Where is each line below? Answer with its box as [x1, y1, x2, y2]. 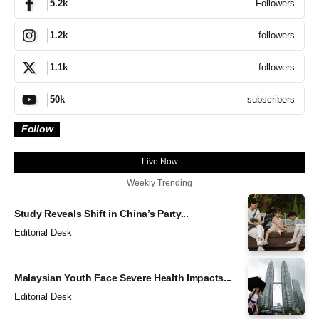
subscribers [247, 93, 295, 105]
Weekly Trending [127, 177, 192, 188]
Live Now [141, 156, 178, 167]
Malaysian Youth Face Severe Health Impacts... [14, 271, 232, 283]
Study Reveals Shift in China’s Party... [14, 207, 189, 219]
